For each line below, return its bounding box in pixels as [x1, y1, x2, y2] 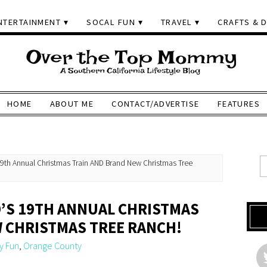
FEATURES [217, 98, 260, 109]
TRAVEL [160, 17, 193, 27]
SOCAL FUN [86, 17, 136, 27]
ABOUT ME [49, 98, 94, 109]
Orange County [23, 240, 82, 252]
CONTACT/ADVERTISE [111, 98, 200, 109]
